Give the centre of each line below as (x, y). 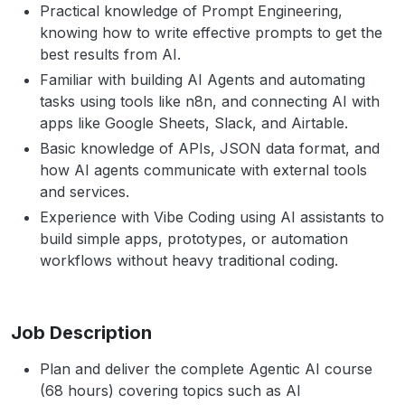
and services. (85, 192)
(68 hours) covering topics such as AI (170, 391)
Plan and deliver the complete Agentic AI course (206, 369)
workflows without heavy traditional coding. (189, 260)
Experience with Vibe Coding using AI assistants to (212, 217)
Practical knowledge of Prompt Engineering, (191, 11)
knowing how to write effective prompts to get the (211, 33)
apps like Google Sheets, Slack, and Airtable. (194, 123)
